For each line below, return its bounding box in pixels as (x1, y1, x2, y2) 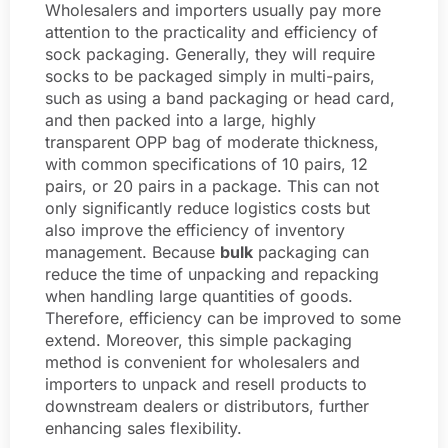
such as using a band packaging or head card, (45, 88, 395, 109)
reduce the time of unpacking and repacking (45, 264, 379, 285)
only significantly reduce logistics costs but (45, 198, 370, 219)
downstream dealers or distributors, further (45, 396, 369, 417)
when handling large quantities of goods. (45, 286, 353, 307)
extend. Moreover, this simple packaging (45, 330, 352, 351)
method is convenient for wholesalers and (45, 352, 360, 373)
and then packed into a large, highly (45, 110, 316, 131)
